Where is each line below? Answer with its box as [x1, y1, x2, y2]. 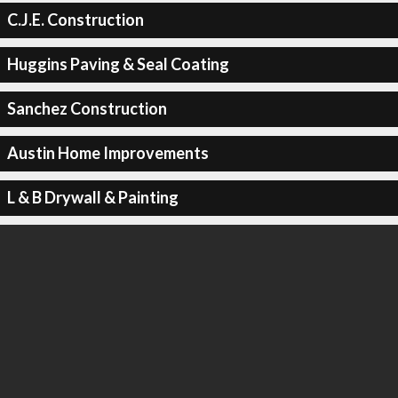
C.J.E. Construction [6, 10, 144, 29]
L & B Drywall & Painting [6, 187, 179, 207]
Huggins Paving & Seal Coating [6, 54, 229, 74]
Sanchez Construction [6, 99, 167, 118]
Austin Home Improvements [6, 143, 209, 163]
